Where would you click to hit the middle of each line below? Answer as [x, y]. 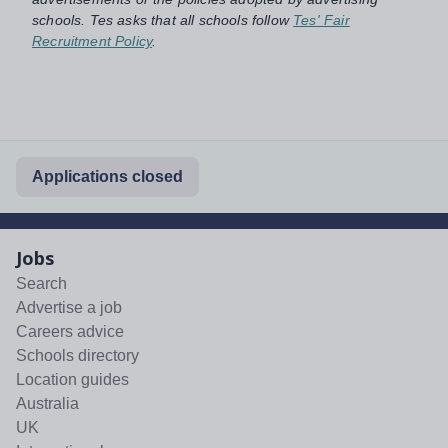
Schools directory [77, 356]
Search [41, 284]
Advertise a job [69, 308]
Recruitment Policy [92, 41]
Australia [47, 404]
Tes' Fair [321, 20]
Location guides [72, 380]
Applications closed [107, 177]
